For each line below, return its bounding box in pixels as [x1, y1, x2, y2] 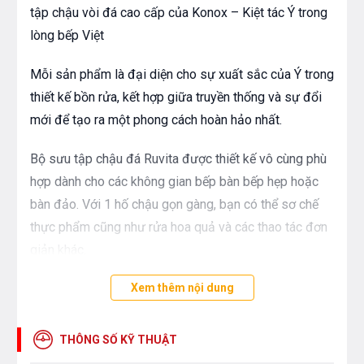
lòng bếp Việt [30, 28, 104, 44]
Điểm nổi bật [30, 302, 140, 326]
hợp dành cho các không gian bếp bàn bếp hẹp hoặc [30, 174, 318, 190]
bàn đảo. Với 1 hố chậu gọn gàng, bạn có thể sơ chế [30, 197, 318, 213]
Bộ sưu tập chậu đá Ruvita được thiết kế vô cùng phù [30, 151, 327, 167]
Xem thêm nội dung [130, 281, 234, 295]
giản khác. [30, 242, 86, 258]
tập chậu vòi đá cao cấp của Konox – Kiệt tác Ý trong [30, 5, 327, 21]
